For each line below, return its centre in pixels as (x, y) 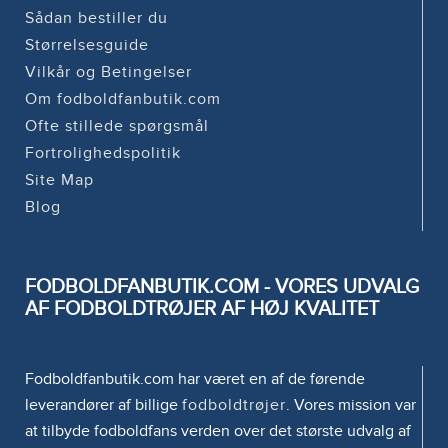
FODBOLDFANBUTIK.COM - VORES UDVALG (222, 286)
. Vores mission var (351, 404)
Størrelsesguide (87, 44)
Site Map (59, 179)
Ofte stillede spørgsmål (117, 125)
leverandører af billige (103, 404)
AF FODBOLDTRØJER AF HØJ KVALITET (202, 308)
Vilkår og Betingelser (108, 71)
